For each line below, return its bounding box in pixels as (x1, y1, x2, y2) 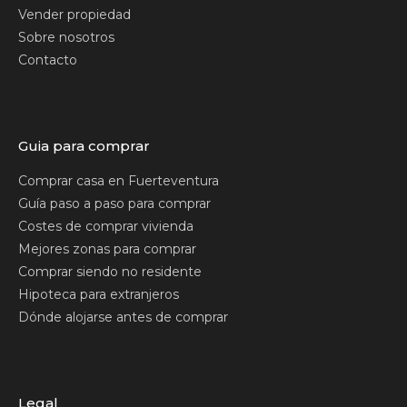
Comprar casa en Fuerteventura (18, 173, 219, 190)
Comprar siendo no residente (18, 263, 202, 281)
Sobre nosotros (18, 29, 114, 46)
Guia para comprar (18, 137, 150, 155)
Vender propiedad (18, 6, 131, 24)
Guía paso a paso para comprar (18, 195, 211, 213)
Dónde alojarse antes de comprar (18, 309, 228, 326)
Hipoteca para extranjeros (18, 286, 179, 303)
